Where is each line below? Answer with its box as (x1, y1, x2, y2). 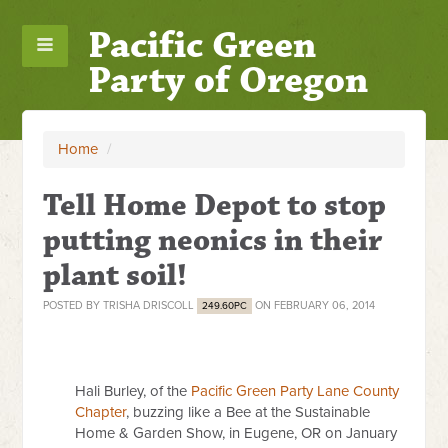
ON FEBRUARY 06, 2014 (252, 299, 376, 312)
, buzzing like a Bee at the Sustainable (126, 403, 371, 421)
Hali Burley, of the (75, 382, 192, 400)
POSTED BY (43, 299, 104, 312)
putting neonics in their (43, 221, 383, 260)
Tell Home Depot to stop (43, 186, 387, 225)
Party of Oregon (87, 57, 368, 104)
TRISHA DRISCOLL (103, 299, 195, 312)
